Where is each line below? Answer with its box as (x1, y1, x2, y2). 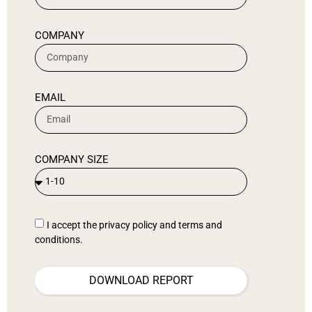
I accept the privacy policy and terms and (47, 219, 222, 231)
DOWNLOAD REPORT (88, 273, 194, 287)
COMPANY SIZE (35, 153, 109, 166)
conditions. (35, 234, 83, 246)
